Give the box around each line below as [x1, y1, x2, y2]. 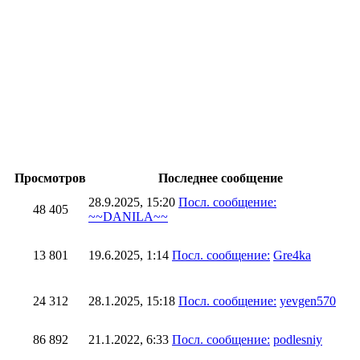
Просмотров [14, 171, 86, 185]
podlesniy [273, 333, 322, 346]
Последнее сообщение [157, 171, 283, 185]
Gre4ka [273, 248, 311, 262]
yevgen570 [280, 294, 336, 308]
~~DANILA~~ [88, 210, 168, 223]
